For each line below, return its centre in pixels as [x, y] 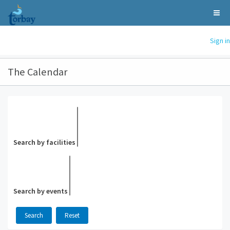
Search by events [41, 191]
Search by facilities [44, 142]
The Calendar [37, 72]
